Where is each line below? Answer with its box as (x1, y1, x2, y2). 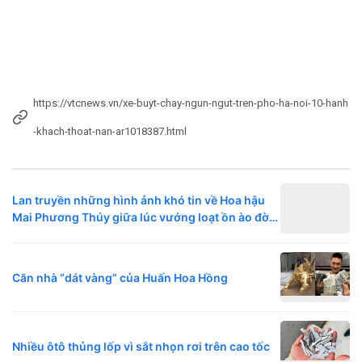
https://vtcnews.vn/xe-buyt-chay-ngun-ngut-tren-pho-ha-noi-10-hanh (33, 97, 348, 110)
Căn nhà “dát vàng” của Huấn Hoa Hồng (12, 270, 228, 284)
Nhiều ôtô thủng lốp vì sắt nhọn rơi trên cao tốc (12, 339, 270, 353)
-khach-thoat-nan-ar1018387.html (33, 125, 187, 138)
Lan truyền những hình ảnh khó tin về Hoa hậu (12, 193, 265, 208)
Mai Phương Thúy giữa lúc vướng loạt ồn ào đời (12, 210, 272, 225)
